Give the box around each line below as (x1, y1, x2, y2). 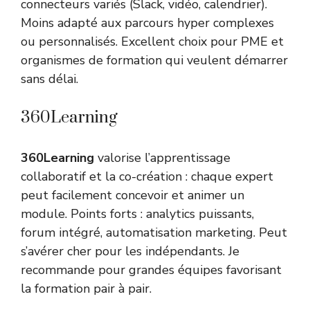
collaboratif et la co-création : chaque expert (21, 168, 273, 185)
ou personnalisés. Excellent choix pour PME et (21, 33, 284, 51)
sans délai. (21, 71, 78, 88)
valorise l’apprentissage (94, 149, 230, 167)
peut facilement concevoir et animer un (21, 187, 244, 204)
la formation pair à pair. (21, 280, 152, 298)
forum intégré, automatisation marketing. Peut (21, 224, 287, 241)
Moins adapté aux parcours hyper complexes (21, 15, 274, 32)
